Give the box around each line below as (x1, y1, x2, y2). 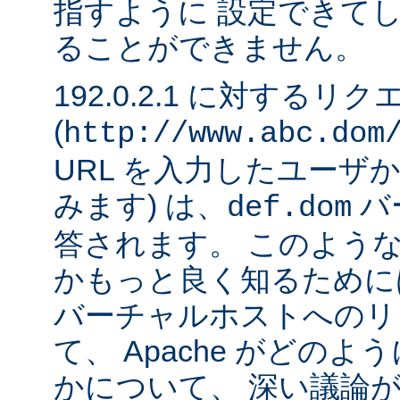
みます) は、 (54, 188, 227, 223)
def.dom (227, 191, 352, 226)
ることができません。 (54, 30, 365, 65)
